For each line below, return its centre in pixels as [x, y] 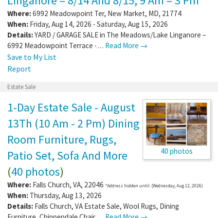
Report [19, 68]
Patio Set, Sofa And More [67, 155]
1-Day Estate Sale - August [71, 107]
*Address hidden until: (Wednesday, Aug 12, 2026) [154, 185]
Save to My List [32, 57]
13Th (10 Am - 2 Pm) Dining [73, 123]
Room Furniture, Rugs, [62, 139]
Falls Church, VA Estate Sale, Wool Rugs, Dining [107, 206]
